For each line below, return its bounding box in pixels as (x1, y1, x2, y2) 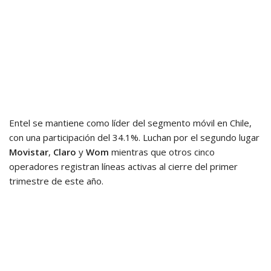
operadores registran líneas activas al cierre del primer (9, 160, 238, 172)
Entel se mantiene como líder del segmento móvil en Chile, (9, 116, 252, 129)
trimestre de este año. (9, 174, 103, 187)
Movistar (9, 145, 48, 158)
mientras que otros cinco (109, 145, 215, 158)
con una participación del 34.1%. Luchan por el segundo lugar (9, 131, 260, 143)
